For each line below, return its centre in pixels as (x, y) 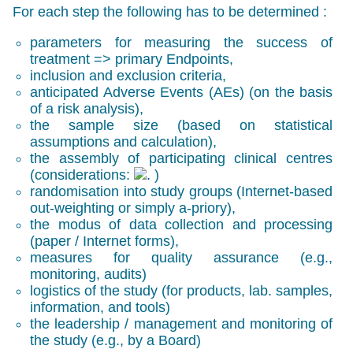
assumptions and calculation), (124, 141)
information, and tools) (100, 307)
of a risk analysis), (87, 108)
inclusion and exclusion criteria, (128, 75)
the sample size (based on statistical (182, 125)
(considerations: (80, 175)
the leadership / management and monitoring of (182, 323)
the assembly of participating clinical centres (182, 158)
